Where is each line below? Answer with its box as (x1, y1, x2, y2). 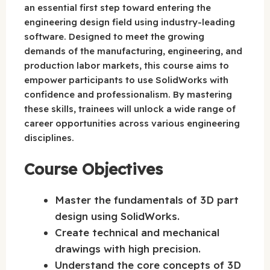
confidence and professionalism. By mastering (24, 88, 232, 100)
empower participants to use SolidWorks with (24, 74, 228, 86)
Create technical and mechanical (55, 226, 219, 239)
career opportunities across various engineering (24, 117, 240, 129)
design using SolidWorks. (55, 210, 180, 223)
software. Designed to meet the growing (24, 30, 204, 42)
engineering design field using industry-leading (24, 16, 235, 28)
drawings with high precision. (55, 242, 201, 256)
